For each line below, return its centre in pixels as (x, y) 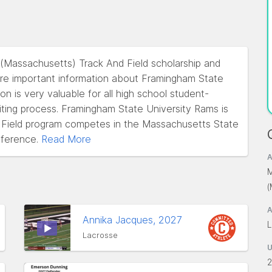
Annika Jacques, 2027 (134, 220)
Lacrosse (100, 235)
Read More (66, 139)
